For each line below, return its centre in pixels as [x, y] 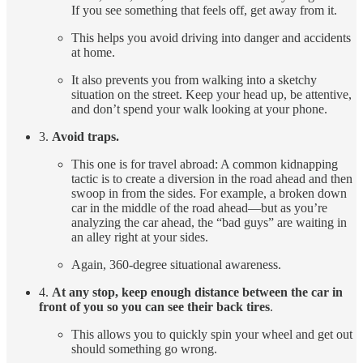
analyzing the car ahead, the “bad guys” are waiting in [209, 223]
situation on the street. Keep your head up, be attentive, [211, 95]
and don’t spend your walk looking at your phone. [199, 109]
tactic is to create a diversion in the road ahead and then [212, 179]
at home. [93, 53]
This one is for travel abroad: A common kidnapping [205, 164]
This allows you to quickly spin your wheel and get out [212, 335]
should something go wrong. [144, 349]
